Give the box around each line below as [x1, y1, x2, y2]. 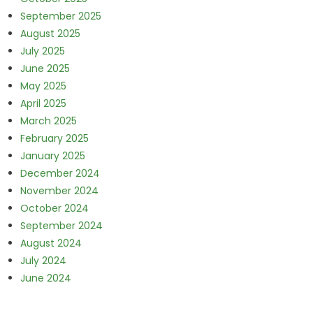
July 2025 [20, 43, 65, 58]
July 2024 [20, 253, 66, 268]
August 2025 [20, 26, 80, 41]
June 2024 [20, 270, 71, 285]
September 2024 [20, 218, 103, 233]
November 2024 [20, 183, 99, 198]
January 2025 [20, 148, 85, 163]
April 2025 [20, 96, 66, 110]
